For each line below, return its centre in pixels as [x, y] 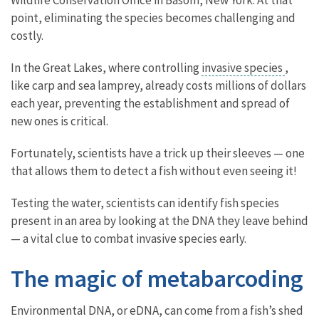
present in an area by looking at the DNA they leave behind [159, 220]
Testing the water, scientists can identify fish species [145, 203]
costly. [29, 35]
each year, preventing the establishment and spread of [150, 103]
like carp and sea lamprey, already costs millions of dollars [158, 85]
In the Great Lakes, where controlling [106, 67]
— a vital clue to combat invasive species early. [131, 238]
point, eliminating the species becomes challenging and [153, 17]
